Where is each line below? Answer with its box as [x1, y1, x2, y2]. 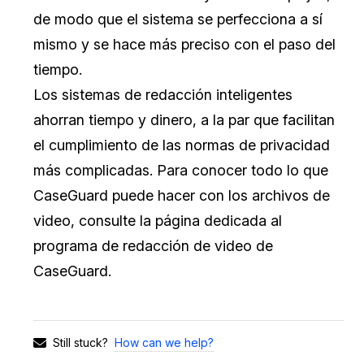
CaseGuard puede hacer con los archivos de [33, 186, 330, 204]
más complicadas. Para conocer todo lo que [33, 161, 328, 179]
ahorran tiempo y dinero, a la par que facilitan [33, 110, 335, 128]
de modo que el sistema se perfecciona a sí [33, 10, 323, 28]
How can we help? [115, 335, 214, 349]
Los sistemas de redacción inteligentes [33, 85, 292, 103]
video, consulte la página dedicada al [33, 211, 282, 229]
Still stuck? [53, 336, 108, 350]
